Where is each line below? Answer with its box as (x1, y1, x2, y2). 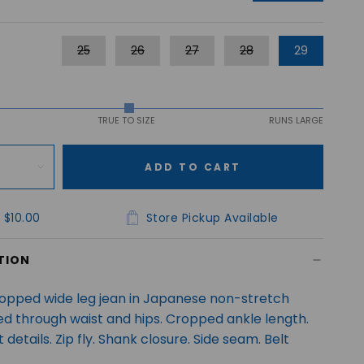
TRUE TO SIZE (97, 113, 156, 127)
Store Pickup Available (145, 209, 279, 226)
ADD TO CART (145, 159, 241, 174)
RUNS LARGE (268, 113, 323, 127)
